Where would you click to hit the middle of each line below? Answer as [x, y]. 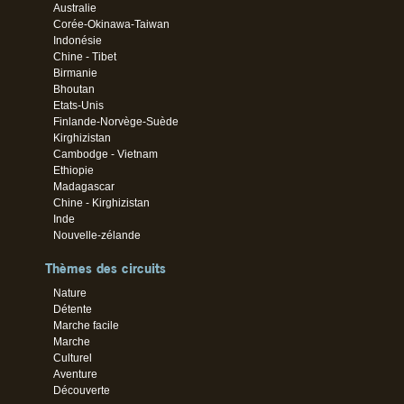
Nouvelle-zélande [97, 236]
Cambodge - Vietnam [106, 155]
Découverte [82, 391]
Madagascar [84, 187]
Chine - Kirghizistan [102, 203]
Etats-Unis [79, 106]
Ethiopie [74, 171]
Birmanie [76, 73]
